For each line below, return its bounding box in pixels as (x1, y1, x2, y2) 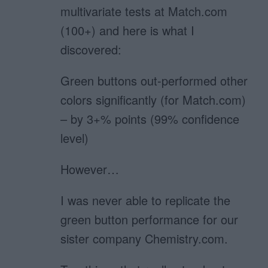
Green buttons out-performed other (60, 72, 248, 90)
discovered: (60, 41, 122, 59)
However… (60, 160, 120, 178)
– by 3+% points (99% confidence (60, 110, 240, 128)
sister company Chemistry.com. (60, 230, 229, 248)
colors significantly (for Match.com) (60, 91, 246, 109)
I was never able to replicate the (60, 191, 231, 209)
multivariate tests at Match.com (60, 2, 228, 20)
